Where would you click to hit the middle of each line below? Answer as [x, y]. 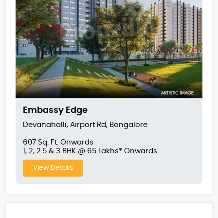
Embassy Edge [55, 110]
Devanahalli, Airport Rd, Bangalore [85, 125]
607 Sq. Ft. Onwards [58, 142]
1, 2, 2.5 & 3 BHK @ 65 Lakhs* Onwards [90, 151]
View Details [53, 168]
